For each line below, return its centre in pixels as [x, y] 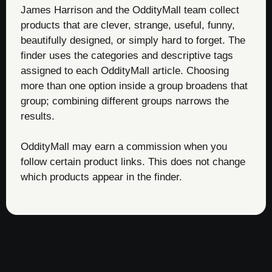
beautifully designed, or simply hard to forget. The [133, 40]
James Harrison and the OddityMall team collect [130, 10]
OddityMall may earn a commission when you [124, 147]
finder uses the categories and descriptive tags [127, 55]
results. [38, 116]
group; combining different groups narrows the [125, 101]
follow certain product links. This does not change [133, 162]
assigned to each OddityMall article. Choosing [125, 70]
